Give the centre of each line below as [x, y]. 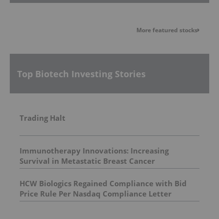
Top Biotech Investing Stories [81, 74]
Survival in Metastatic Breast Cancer [87, 161]
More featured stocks [167, 30]
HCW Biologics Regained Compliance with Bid [103, 184]
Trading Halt [43, 118]
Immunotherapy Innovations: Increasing [94, 151]
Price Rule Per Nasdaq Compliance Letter [96, 194]
